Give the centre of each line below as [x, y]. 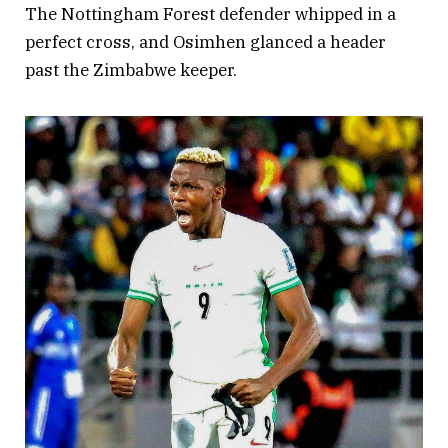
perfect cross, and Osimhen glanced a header [205, 41]
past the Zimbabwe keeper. [131, 69]
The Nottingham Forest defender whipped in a [210, 13]
